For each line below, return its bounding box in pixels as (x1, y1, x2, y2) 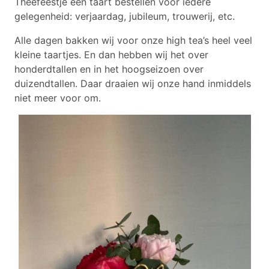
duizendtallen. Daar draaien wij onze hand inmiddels (14, 77, 251, 90)
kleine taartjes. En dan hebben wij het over (14, 49, 208, 61)
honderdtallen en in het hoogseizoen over (14, 63, 204, 76)
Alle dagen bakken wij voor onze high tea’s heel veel (14, 34, 252, 47)
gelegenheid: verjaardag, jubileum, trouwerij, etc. (14, 10, 235, 23)
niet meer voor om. (14, 92, 101, 104)
